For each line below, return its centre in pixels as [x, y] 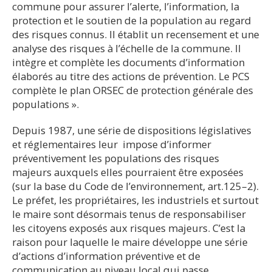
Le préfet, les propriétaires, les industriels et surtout [135, 200]
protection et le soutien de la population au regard [132, 20]
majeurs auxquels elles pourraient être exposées [128, 172]
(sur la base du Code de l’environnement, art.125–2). [135, 186]
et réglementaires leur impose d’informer [112, 144]
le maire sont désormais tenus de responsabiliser [129, 214]
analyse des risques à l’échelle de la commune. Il [127, 48]
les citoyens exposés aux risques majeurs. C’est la [129, 228]
